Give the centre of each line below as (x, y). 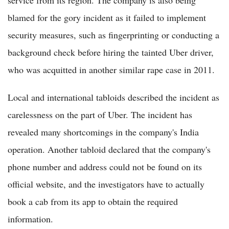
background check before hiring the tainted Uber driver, (111, 52)
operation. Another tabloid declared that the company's (109, 150)
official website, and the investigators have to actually (106, 184)
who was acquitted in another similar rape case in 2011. (111, 70)
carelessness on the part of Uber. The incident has (100, 115)
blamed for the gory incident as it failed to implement (107, 18)
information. (30, 219)
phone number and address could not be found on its (105, 167)
